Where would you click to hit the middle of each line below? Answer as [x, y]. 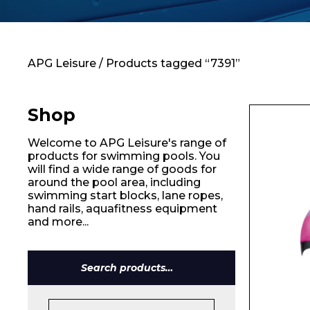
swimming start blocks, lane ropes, [125, 195]
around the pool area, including [114, 182]
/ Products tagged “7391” [168, 63]
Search [149, 273]
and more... [58, 222]
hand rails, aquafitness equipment [122, 209]
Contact [93, 39]
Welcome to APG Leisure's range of [127, 143]
